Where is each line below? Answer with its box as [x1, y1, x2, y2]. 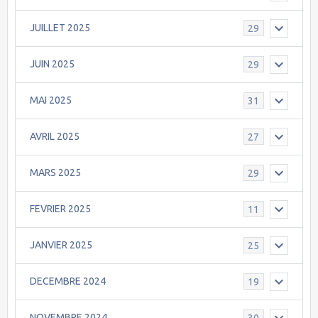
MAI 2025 [30, 94, 72, 106]
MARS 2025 [30, 167, 81, 179]
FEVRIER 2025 [30, 203, 91, 215]
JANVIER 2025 [30, 239, 92, 251]
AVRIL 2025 [30, 131, 79, 143]
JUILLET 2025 [30, 22, 90, 34]
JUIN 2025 [30, 58, 75, 70]
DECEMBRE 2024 [30, 275, 106, 287]
